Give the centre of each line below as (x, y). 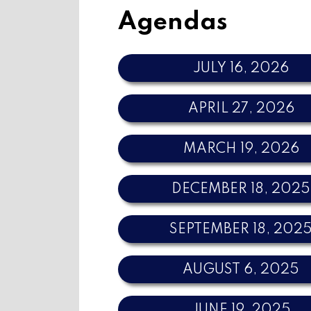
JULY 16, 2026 (241, 68)
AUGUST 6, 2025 (241, 270)
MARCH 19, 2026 (241, 149)
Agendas (173, 23)
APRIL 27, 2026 (241, 109)
